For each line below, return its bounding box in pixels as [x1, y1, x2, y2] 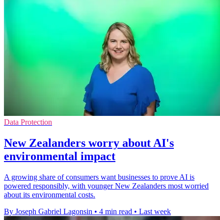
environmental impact [4, 150, 115, 163]
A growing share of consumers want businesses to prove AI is [4, 173, 194, 182]
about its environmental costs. [4, 191, 95, 199]
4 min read [99, 207, 132, 216]
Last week [139, 207, 171, 216]
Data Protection [4, 118, 52, 127]
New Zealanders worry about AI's [4, 137, 174, 150]
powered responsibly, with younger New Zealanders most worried [4, 182, 209, 191]
